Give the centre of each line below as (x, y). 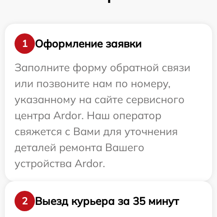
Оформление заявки (88, 43)
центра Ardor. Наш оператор (88, 115)
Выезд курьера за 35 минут (107, 201)
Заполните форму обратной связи (102, 67)
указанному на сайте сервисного (100, 99)
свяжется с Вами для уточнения (96, 131)
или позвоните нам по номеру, (93, 83)
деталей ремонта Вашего (79, 147)
